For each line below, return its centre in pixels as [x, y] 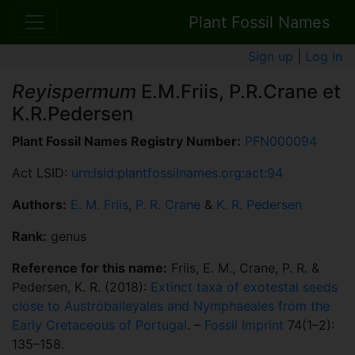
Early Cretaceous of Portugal [99, 325]
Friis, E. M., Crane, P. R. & [243, 268]
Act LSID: [42, 173]
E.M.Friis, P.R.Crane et [239, 92]
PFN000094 [281, 141]
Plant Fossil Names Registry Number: [126, 141]
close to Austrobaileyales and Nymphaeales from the [171, 306]
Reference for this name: [90, 268]
